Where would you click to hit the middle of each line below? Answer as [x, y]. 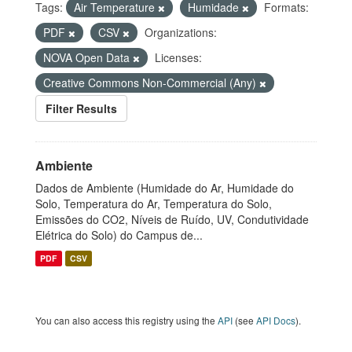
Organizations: [181, 32]
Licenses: [178, 57]
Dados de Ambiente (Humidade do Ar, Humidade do [165, 188]
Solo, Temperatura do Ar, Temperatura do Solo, [154, 203]
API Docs [276, 320]
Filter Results [81, 108]
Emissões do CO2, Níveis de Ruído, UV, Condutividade [172, 219]
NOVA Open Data [88, 57]
